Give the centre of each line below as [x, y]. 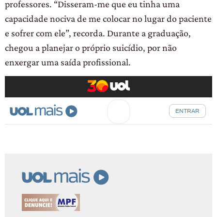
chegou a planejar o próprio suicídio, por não [91, 47]
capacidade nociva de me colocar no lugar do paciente [108, 18]
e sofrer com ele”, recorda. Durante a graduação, [98, 33]
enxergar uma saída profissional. [68, 62]
